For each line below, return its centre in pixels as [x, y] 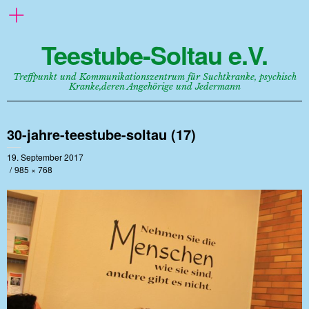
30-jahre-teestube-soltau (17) [101, 134]
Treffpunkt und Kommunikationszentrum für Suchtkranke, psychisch [154, 77]
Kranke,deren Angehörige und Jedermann [154, 87]
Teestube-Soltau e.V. [154, 54]
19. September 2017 [45, 157]
